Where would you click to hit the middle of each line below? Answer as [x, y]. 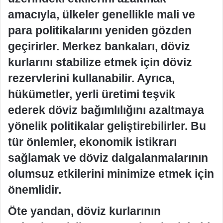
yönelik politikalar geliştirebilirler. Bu [107, 126]
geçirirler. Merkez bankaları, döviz [99, 46]
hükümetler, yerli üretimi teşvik [92, 94]
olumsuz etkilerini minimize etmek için [111, 173]
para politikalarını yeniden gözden [100, 30]
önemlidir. [35, 189]
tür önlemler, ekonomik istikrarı [92, 142]
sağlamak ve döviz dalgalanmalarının [108, 158]
